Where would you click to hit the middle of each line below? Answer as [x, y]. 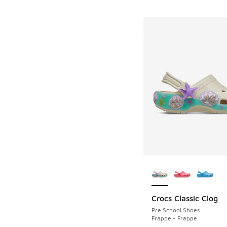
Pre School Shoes [175, 210]
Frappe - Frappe [174, 218]
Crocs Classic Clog [184, 198]
